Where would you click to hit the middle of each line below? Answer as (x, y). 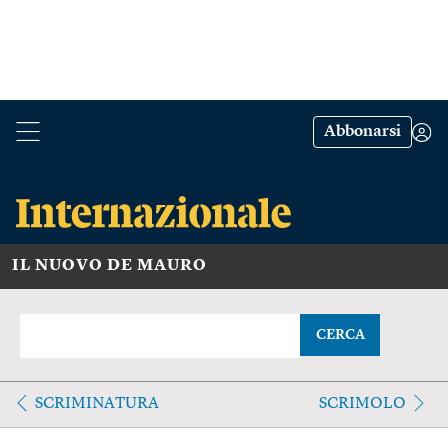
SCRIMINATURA (97, 403)
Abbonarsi (362, 132)
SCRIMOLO (362, 403)
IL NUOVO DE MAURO (109, 265)
